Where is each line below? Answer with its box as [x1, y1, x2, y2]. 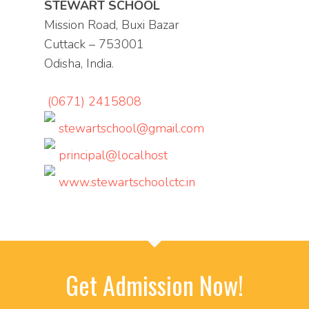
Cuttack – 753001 [44, 35, 144, 52]
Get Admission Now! [66, 266, 243, 303]
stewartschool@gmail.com [59, 119, 204, 137]
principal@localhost [59, 146, 168, 163]
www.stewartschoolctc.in [59, 173, 195, 190]
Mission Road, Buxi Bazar [44, 16, 179, 33]
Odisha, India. [44, 54, 114, 72]
